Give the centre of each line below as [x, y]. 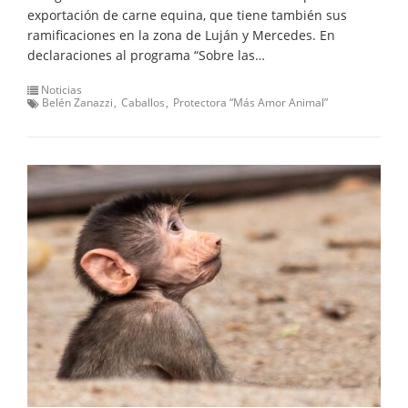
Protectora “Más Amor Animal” [250, 102]
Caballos [143, 102]
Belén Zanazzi [77, 102]
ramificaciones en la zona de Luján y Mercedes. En [181, 35]
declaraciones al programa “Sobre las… [146, 55]
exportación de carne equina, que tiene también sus [187, 15]
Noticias [61, 90]
